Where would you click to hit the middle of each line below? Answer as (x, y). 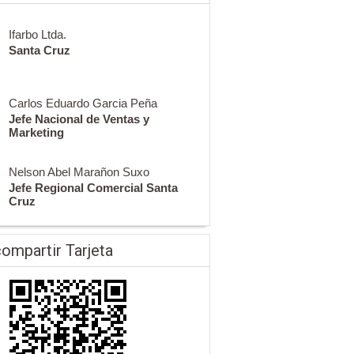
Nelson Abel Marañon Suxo (79, 171)
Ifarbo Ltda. (37, 35)
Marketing (36, 133)
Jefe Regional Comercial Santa (93, 187)
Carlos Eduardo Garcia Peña (83, 104)
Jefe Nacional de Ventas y (79, 119)
